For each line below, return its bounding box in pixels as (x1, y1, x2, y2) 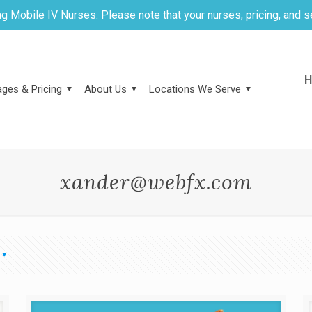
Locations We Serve (149, 83, 242, 95)
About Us (84, 83, 127, 95)
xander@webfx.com (59, 169, 252, 195)
